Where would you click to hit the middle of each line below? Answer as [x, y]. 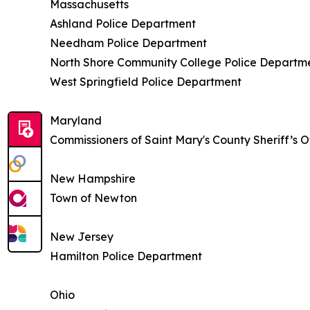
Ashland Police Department [123, 24]
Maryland [76, 121]
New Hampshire [93, 179]
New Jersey [82, 237]
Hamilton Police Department [126, 256]
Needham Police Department [128, 43]
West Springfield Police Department [146, 82]
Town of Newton [93, 198]
